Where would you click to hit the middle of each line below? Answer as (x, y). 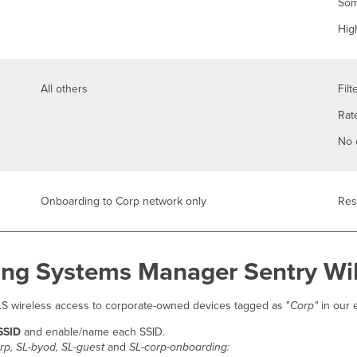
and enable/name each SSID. (94, 332)
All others (64, 89)
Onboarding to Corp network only (124, 202)
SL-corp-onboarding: (179, 347)
